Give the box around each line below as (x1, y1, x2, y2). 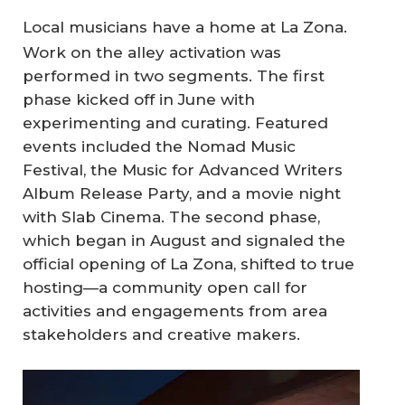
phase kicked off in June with (23, 90, 255, 109)
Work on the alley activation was (23, 43, 281, 62)
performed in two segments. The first (23, 67, 325, 86)
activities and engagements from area (23, 302, 327, 321)
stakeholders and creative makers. (23, 325, 300, 344)
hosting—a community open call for (23, 278, 307, 297)
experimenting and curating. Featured (23, 114, 328, 133)
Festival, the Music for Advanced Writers (23, 161, 343, 180)
